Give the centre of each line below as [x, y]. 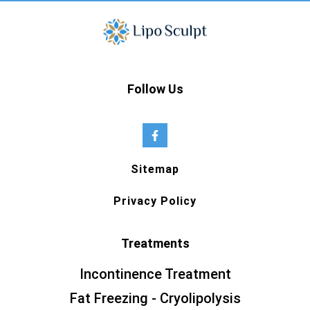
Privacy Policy [155, 201]
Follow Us [155, 89]
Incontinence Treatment [155, 274]
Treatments [155, 244]
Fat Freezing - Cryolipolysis [155, 299]
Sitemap [155, 170]
